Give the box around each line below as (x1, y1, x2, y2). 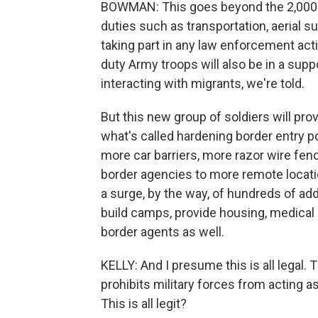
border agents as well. (101, 224, 224, 239)
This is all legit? (101, 296, 187, 311)
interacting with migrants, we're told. (101, 76, 305, 91)
